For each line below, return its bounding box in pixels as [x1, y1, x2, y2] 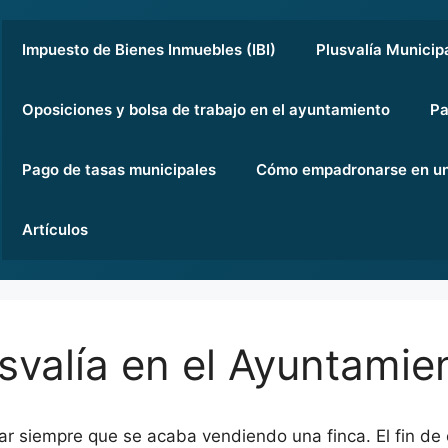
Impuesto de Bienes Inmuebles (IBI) [21, 40, 276, 59]
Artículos [21, 220, 88, 239]
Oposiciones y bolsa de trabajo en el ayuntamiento [21, 100, 390, 119]
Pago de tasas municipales [21, 160, 216, 179]
